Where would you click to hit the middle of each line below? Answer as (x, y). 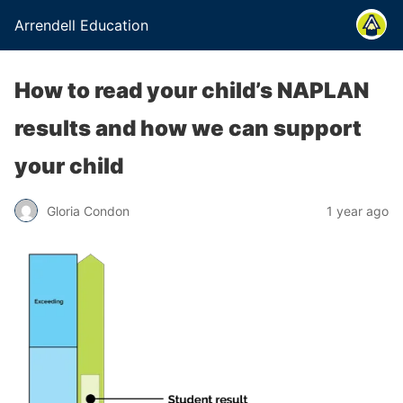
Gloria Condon (88, 210)
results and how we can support (188, 128)
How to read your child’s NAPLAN (192, 90)
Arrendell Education (81, 25)
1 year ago (358, 210)
